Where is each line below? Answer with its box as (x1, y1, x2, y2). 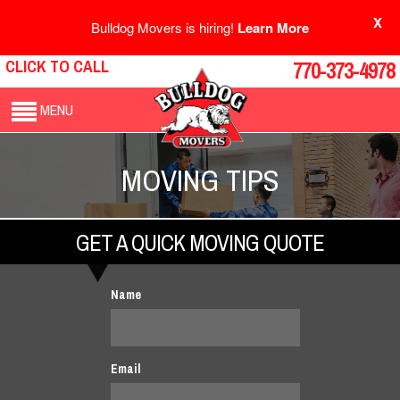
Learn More (237, 18, 309, 37)
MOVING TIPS (121, 160, 279, 200)
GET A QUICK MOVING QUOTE (76, 227, 324, 258)
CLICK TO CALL (5, 55, 109, 78)
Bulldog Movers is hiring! (91, 18, 237, 37)
